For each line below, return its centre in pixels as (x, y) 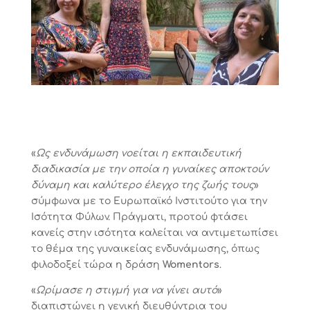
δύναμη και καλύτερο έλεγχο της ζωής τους (142, 185)
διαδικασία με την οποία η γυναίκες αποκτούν (149, 169)
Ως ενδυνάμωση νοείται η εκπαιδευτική (138, 153)
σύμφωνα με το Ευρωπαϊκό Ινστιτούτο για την (149, 201)
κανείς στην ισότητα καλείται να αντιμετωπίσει (154, 232)
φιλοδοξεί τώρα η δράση (97, 264)
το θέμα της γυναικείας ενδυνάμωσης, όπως (145, 248)
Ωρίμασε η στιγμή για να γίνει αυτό (126, 290)
